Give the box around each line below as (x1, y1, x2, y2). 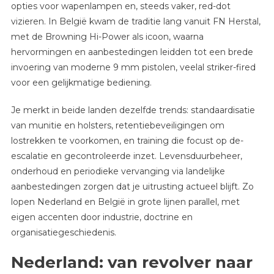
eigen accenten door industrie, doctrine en (10, 212, 193, 223)
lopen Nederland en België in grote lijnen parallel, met (10, 196, 240, 208)
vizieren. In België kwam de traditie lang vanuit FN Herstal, (10, 16, 261, 28)
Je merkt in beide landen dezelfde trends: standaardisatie (10, 105, 255, 116)
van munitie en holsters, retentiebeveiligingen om (10, 120, 224, 131)
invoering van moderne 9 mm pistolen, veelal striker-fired (10, 62, 256, 73)
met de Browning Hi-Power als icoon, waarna (10, 31, 204, 43)
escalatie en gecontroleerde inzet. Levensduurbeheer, (10, 150, 242, 162)
